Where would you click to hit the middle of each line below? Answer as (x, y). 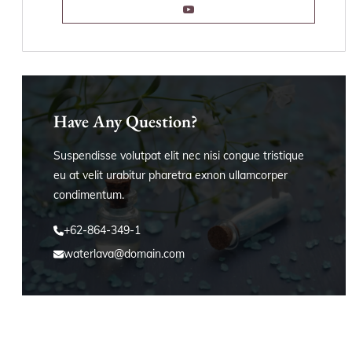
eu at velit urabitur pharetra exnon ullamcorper (170, 176)
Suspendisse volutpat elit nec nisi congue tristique (179, 156)
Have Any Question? (126, 122)
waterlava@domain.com (124, 254)
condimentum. (89, 195)
